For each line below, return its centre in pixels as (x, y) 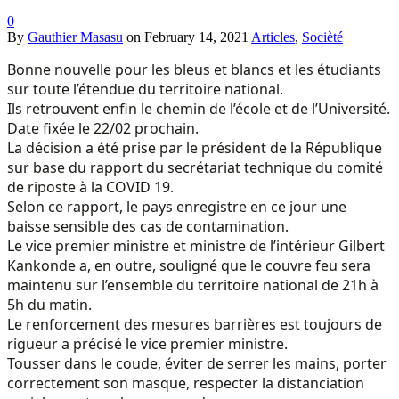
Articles (273, 37)
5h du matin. (49, 304)
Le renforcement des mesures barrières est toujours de (195, 324)
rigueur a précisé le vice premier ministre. (147, 343)
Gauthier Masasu (75, 37)
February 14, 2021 (196, 37)
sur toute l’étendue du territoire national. (145, 89)
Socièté (322, 37)
